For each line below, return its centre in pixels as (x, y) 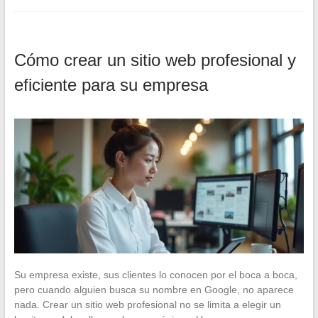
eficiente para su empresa (111, 84)
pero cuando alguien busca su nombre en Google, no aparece (154, 290)
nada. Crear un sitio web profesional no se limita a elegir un (147, 305)
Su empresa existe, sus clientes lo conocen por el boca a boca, (155, 275)
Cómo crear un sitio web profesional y (155, 60)
